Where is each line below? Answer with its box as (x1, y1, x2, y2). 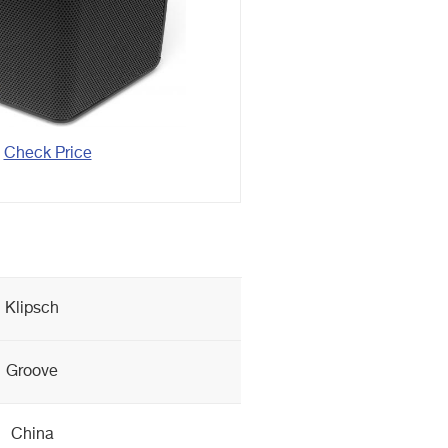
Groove (6, 364, 58, 380)
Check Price (3, 145, 92, 162)
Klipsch (5, 301, 59, 317)
